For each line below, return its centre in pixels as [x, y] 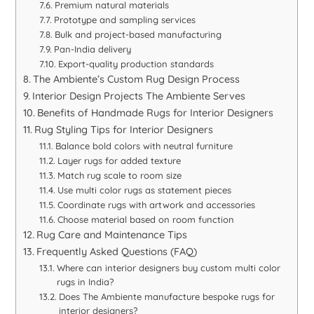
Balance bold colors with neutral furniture [144, 145]
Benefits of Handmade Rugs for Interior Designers [156, 112]
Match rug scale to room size [119, 175]
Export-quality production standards [136, 63]
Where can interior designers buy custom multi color [168, 267]
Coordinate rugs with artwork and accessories [156, 204]
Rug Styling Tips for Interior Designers [124, 129]
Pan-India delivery [92, 49]
